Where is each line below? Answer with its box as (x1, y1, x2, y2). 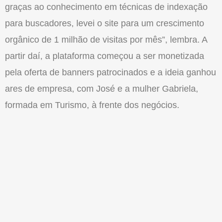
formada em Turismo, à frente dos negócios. (5, 100, 179, 111)
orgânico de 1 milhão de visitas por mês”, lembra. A (5, 35, 207, 45)
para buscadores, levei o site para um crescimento (5, 18, 204, 29)
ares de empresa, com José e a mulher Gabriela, (5, 84, 198, 94)
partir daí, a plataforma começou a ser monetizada (5, 51, 204, 61)
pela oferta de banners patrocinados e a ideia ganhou (5, 67, 216, 78)
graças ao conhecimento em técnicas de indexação (5, 2, 208, 12)
